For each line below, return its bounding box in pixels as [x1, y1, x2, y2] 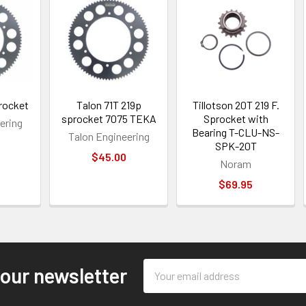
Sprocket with [203, 111, 268, 125]
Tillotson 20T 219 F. [192, 98, 279, 111]
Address [143, 276, 181, 290]
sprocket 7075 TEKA [61, 111, 156, 125]
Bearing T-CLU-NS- [192, 125, 280, 139]
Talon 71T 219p [76, 98, 141, 111]
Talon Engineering [68, 129, 150, 143]
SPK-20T [214, 139, 257, 152]
